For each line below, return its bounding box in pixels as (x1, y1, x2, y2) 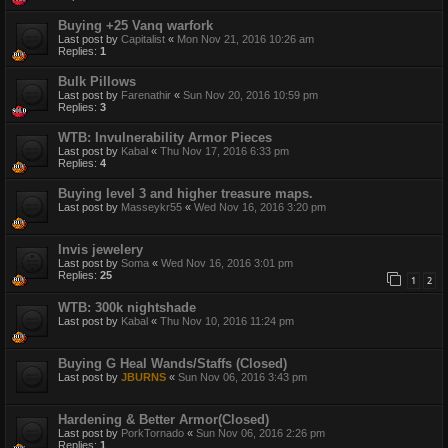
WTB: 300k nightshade (58, 300, 196, 316)
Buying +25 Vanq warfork (58, 17, 213, 33)
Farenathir (121, 88, 171, 101)
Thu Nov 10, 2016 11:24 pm (160, 315, 294, 328)
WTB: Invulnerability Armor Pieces (58, 129, 272, 145)
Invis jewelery (58, 241, 143, 257)
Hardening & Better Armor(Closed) (58, 412, 269, 428)
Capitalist (121, 32, 165, 45)
